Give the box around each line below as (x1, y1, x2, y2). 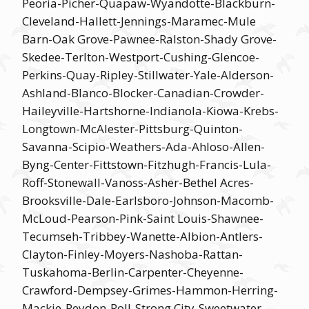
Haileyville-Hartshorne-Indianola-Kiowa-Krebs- (22, 103, 279, 119)
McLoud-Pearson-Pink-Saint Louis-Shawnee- (22, 210, 263, 226)
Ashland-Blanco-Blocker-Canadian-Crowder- (22, 85, 264, 101)
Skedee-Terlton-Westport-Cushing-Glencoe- (22, 49, 259, 65)
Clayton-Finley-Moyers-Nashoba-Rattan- (22, 246, 243, 262)
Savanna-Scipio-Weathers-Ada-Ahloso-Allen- (22, 139, 265, 154)
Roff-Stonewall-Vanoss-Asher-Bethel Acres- (22, 175, 254, 190)
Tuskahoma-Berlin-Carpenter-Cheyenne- (22, 264, 243, 280)
